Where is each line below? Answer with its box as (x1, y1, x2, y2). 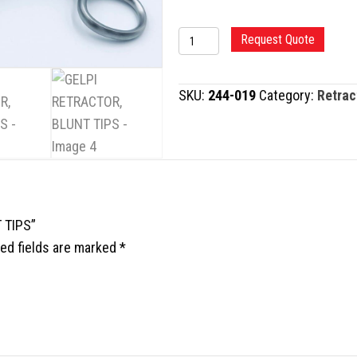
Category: (259, 87, 317, 104)
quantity (178, 118, 226, 135)
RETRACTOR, (178, 51, 255, 68)
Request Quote (240, 32, 315, 47)
